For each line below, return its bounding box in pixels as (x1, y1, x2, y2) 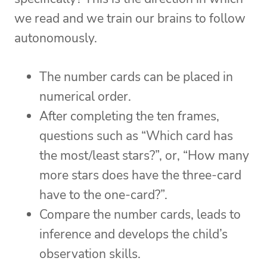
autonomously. (14, 30, 97, 47)
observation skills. (39, 246, 141, 263)
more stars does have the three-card (39, 167, 241, 184)
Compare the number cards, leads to (39, 206, 241, 223)
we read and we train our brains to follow (14, 10, 246, 27)
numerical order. (39, 88, 131, 105)
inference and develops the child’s (39, 226, 228, 243)
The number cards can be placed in (39, 69, 233, 86)
